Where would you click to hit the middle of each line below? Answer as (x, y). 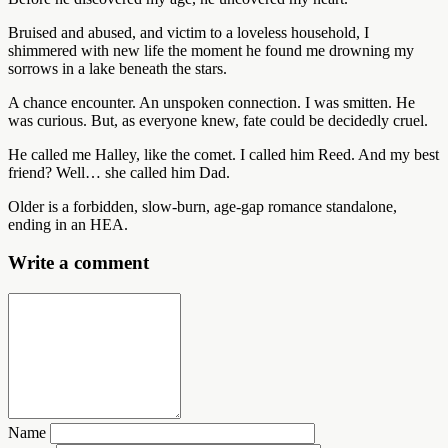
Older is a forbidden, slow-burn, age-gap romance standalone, (202, 206)
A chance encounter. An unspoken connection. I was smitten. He (211, 102)
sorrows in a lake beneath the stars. (117, 68)
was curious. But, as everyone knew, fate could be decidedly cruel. (218, 120)
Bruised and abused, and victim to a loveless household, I (188, 32)
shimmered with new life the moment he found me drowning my (211, 50)
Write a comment (78, 263)
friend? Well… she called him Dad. (119, 172)
